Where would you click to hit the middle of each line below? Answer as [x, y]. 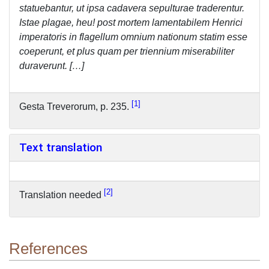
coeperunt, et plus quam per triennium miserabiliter [127, 51]
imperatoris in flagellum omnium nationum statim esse [133, 37]
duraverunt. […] [52, 65]
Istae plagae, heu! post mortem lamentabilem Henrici [131, 22]
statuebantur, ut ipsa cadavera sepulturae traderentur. [132, 8]
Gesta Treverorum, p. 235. [75, 107]
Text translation [61, 147]
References [48, 249]
